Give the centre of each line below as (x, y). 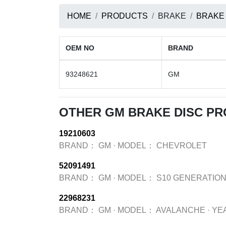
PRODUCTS (125, 16)
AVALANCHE (181, 210)
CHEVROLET (182, 146)
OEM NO (80, 48)
